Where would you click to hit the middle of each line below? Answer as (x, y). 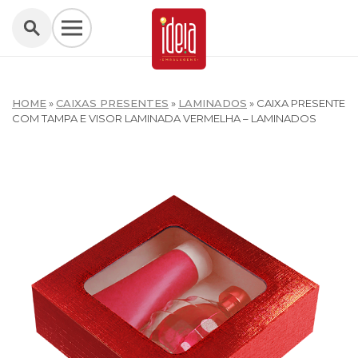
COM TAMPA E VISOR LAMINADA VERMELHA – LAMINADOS (164, 118)
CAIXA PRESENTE (301, 103)
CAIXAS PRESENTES (112, 103)
